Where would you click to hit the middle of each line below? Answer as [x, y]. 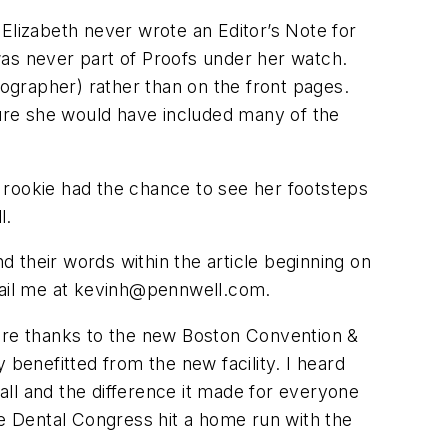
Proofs [170, 58]
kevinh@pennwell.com [169, 290]
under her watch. [272, 58]
